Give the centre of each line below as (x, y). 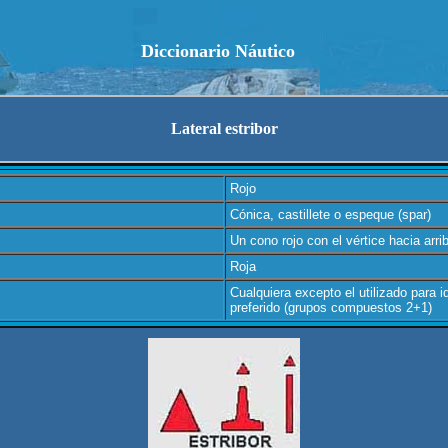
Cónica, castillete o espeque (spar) (330, 214)
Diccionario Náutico (218, 51)
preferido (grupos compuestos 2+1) (330, 307)
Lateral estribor (224, 128)
